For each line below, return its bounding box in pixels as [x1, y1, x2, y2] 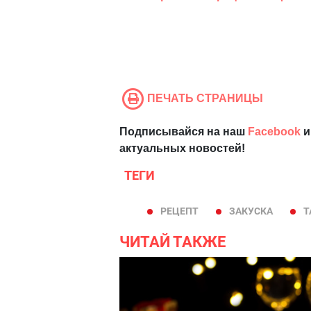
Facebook [248, 126, 301, 138]
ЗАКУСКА [229, 205, 273, 217]
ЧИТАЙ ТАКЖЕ [119, 233, 226, 251]
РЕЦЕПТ [160, 205, 199, 217]
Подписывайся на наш [119, 126, 248, 138]
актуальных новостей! [119, 142, 245, 155]
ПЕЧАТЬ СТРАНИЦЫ [147, 92, 263, 105]
